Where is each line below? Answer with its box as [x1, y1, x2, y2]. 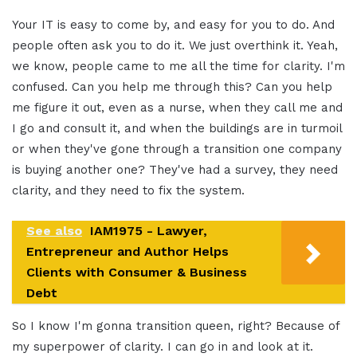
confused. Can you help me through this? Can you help [12, 79, 332, 94]
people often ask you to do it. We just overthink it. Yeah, [12, 37, 338, 53]
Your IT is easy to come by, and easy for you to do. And [12, 17, 335, 32]
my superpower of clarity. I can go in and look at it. [12, 339, 313, 354]
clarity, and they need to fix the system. [12, 182, 245, 198]
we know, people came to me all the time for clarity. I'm [12, 58, 345, 73]
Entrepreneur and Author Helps [26, 243, 229, 259]
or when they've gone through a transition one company [12, 141, 342, 156]
